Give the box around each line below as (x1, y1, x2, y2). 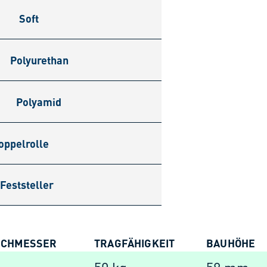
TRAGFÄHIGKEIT (94, 236, 175, 250)
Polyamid (16, 94, 62, 108)
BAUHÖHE (206, 236, 256, 250)
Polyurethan (10, 52, 69, 67)
